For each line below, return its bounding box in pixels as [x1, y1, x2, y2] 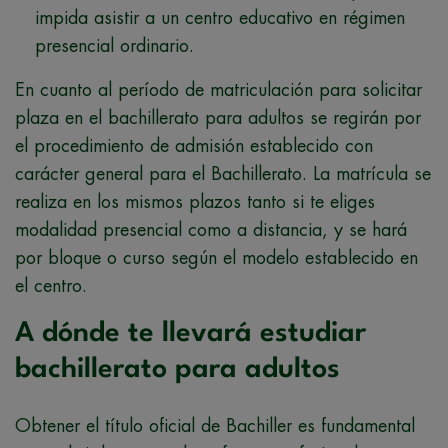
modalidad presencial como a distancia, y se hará [15, 220, 407, 239]
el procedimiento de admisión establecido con [15, 136, 373, 155]
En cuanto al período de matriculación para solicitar [15, 80, 422, 99]
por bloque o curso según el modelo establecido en [15, 248, 418, 267]
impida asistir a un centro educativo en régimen [35, 8, 405, 27]
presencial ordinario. [35, 36, 194, 55]
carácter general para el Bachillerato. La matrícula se [15, 164, 431, 183]
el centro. [15, 276, 87, 295]
